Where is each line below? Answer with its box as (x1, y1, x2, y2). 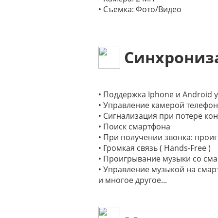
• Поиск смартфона (98, 121, 170, 132)
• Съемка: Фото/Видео (98, 4, 182, 15)
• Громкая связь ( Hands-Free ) (98, 143, 211, 153)
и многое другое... (98, 175, 167, 185)
